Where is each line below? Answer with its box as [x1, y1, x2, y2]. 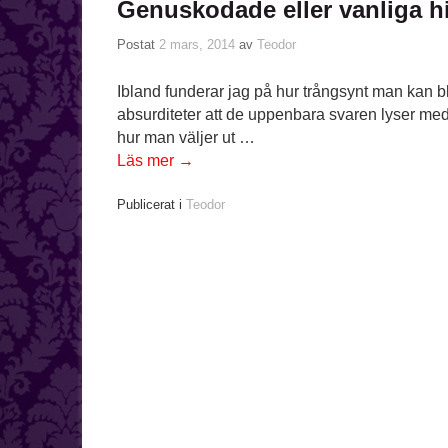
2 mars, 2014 [159, 36, 235, 52]
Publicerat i [117, 197, 182, 213]
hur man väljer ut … [117, 128, 255, 146]
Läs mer [117, 151, 178, 169]
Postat [117, 36, 159, 52]
